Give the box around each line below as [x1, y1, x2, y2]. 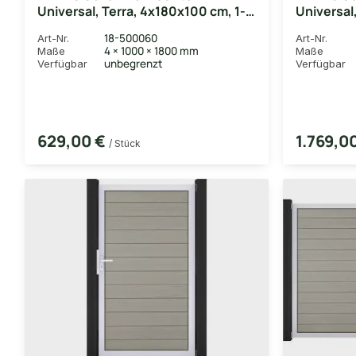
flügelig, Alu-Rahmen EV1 [37, 17, 190, 36]
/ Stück [109, 137, 141, 149]
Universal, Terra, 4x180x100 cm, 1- [37, 2, 246, 20]
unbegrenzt [104, 56, 163, 71]
